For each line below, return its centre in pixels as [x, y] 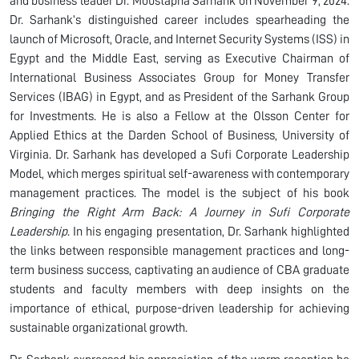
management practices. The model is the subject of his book [179, 193]
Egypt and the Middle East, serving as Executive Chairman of [179, 58]
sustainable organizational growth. [99, 327]
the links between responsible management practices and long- [179, 250]
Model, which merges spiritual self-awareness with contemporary [179, 173]
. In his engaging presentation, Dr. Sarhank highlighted [208, 231]
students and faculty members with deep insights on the [179, 289]
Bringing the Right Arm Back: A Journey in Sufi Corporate [179, 212]
